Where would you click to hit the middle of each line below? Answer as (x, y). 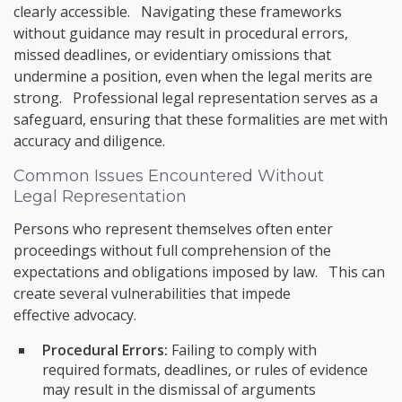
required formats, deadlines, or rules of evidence (205, 370)
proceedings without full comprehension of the (172, 251)
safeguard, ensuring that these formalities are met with (201, 120)
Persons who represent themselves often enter (173, 229)
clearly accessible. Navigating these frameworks (178, 12)
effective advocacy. (75, 315)
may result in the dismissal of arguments (179, 390)
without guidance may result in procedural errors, (181, 34)
